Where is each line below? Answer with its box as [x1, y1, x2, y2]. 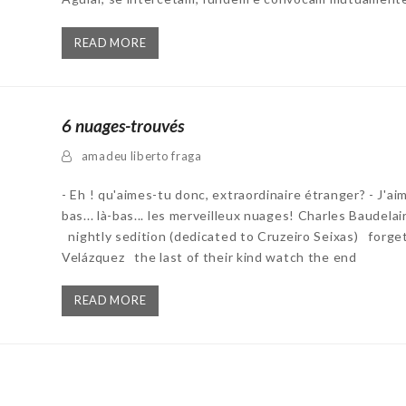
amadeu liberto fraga [81, 148, 202, 163]
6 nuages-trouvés [62, 114, 184, 136]
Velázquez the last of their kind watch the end [62, 248, 357, 265]
